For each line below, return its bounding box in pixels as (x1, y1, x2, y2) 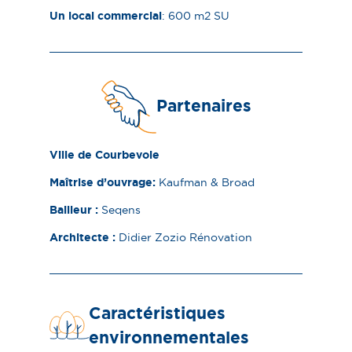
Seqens (101, 203, 141, 218)
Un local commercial (49, 8, 163, 23)
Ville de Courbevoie (49, 148, 160, 163)
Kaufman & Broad (159, 175, 255, 190)
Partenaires (156, 95, 251, 118)
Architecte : (49, 230, 119, 245)
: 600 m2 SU (162, 8, 230, 23)
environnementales (88, 327, 249, 350)
